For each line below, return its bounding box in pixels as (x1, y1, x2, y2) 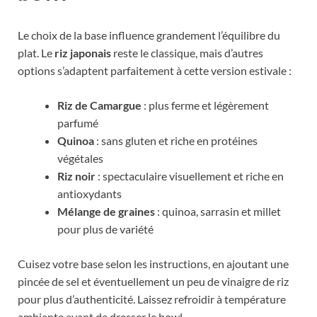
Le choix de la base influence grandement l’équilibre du (18, 28, 280, 42)
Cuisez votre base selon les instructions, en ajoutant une (18, 257, 289, 271)
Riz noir (57, 169, 96, 183)
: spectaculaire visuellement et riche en (96, 169, 284, 183)
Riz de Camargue (57, 98, 142, 113)
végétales (57, 151, 103, 166)
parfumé (57, 116, 98, 130)
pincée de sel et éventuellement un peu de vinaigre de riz (18, 275, 289, 289)
